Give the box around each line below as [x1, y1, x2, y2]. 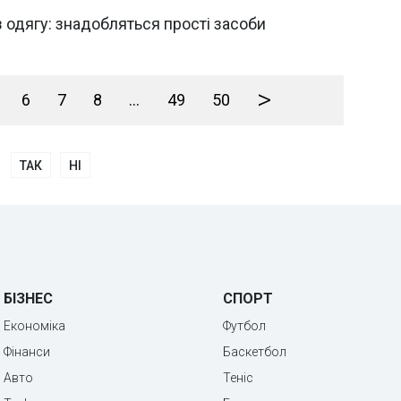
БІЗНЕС [4, 290, 53, 307]
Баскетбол [223, 345, 286, 359]
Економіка [4, 319, 65, 333]
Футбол [223, 319, 266, 333]
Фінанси [4, 345, 50, 359]
